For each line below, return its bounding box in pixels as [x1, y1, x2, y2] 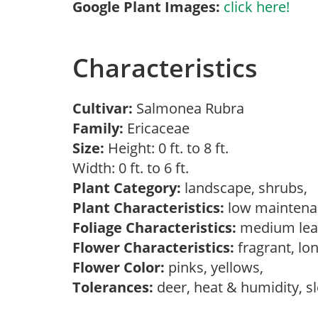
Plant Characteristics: [72, 198, 224, 217]
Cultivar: [72, 99, 136, 118]
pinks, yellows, [165, 258, 270, 277]
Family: [72, 119, 124, 138]
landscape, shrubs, [181, 178, 314, 197]
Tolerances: [72, 278, 153, 297]
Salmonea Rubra [136, 99, 251, 118]
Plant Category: [72, 178, 181, 197]
